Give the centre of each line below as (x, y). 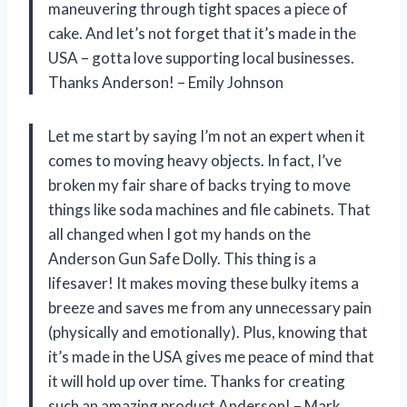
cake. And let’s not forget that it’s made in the (202, 33)
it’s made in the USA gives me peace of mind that (211, 356)
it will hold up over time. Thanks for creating (197, 381)
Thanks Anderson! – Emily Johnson (166, 82)
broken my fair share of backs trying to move (199, 184)
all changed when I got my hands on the (179, 233)
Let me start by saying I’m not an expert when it (207, 135)
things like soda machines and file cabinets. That (209, 209)
